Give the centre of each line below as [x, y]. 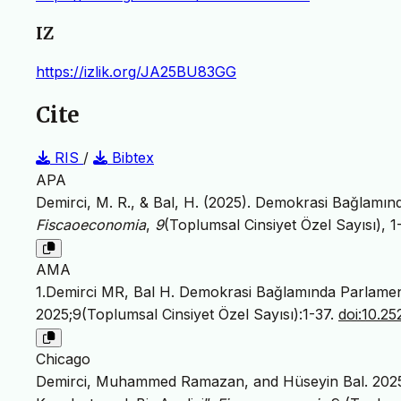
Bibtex [131, 158]
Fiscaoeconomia [91, 225]
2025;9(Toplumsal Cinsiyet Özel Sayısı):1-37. [187, 315]
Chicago [63, 359]
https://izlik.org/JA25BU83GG [136, 72]
